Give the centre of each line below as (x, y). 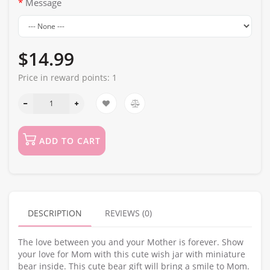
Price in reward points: (65, 78)
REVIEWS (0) (128, 213)
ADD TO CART (70, 141)
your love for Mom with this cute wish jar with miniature (132, 254)
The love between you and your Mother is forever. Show (131, 242)
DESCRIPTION (55, 213)
